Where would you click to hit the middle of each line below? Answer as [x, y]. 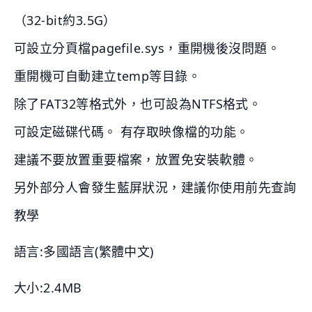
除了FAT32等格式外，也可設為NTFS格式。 [138, 104]
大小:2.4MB [48, 288]
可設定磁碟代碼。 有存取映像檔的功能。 [132, 132]
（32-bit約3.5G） [65, 21]
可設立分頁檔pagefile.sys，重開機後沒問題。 [147, 48]
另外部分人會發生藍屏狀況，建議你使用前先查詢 [155, 188]
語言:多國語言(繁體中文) [84, 252]
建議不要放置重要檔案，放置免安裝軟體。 [136, 160]
